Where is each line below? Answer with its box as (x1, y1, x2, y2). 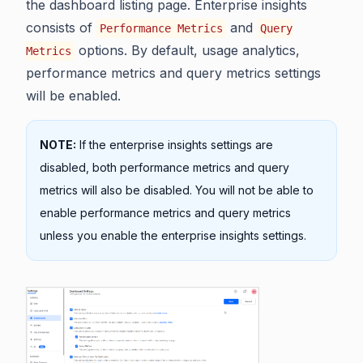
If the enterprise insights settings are (76, 138, 273, 152)
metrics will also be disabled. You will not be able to (40, 183, 314, 197)
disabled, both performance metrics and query (40, 160, 289, 174)
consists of (26, 19, 96, 36)
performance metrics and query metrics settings (26, 65, 321, 81)
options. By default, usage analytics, (75, 42, 300, 58)
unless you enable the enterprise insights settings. (40, 228, 306, 242)
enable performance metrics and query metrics (40, 206, 291, 220)
